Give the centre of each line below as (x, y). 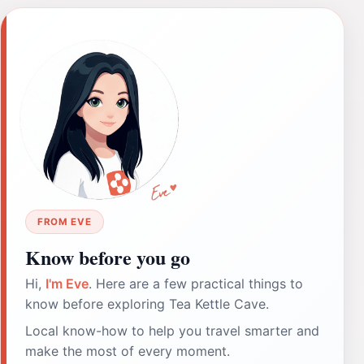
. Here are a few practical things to (196, 283)
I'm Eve (67, 283)
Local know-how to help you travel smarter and (172, 330)
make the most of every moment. (128, 351)
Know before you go (108, 257)
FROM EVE (65, 221)
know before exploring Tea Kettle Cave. (147, 303)
